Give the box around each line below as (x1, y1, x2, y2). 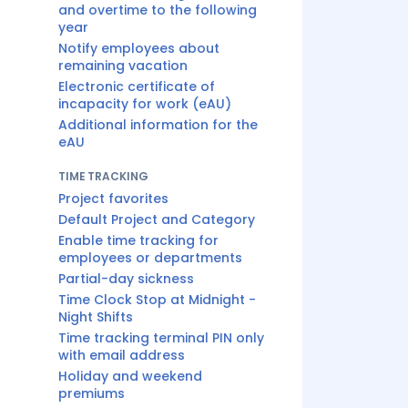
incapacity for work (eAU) (58, 95, 231, 113)
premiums (58, 384, 125, 403)
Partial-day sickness (58, 270, 194, 288)
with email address (58, 346, 185, 364)
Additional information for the (58, 116, 258, 134)
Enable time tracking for (58, 231, 219, 250)
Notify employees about (58, 39, 219, 57)
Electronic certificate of (58, 77, 215, 96)
